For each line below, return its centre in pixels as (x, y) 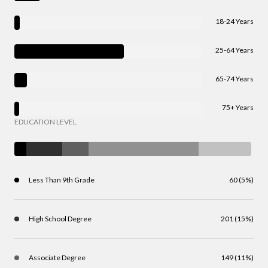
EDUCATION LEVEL (45, 121)
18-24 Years (234, 21)
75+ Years (238, 107)
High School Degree (60, 218)
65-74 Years (234, 78)
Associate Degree (57, 257)
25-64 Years (234, 50)
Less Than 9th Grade (62, 179)
